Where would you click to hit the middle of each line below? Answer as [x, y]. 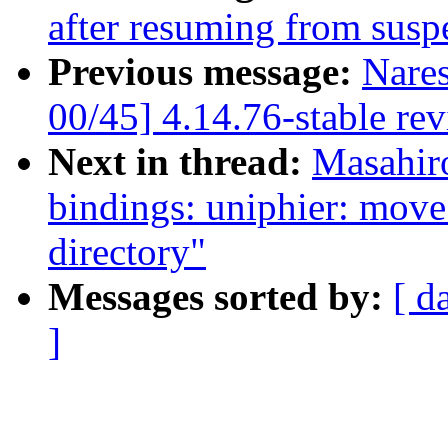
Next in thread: [180, 162]
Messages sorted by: [220, 297]
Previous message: [205, 72]
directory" [127, 252]
